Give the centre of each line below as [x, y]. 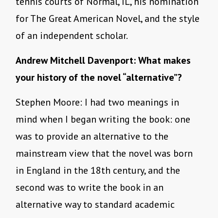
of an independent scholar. [72, 36]
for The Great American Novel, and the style [108, 19]
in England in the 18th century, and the [98, 171]
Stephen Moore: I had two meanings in [97, 102]
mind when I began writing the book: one [103, 119]
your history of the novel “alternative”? [99, 78]
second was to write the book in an [90, 188]
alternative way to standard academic [95, 205]
